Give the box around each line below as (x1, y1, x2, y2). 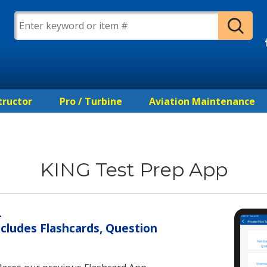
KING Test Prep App (39, 158, 228, 182)
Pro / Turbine (59, 95, 122, 108)
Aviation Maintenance (149, 95, 256, 108)
